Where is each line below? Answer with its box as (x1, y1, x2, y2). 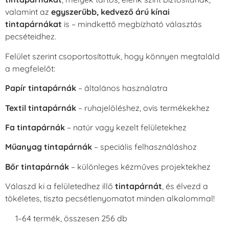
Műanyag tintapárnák (5, 142, 92, 152)
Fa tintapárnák (5, 122, 65, 132)
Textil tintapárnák (5, 102, 76, 113)
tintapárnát (115, 181, 162, 192)
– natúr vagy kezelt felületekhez (65, 122, 187, 132)
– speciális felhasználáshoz (92, 142, 197, 152)
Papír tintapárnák (5, 83, 76, 94)
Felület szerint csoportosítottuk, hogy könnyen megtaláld (5, 51, 220, 61)
